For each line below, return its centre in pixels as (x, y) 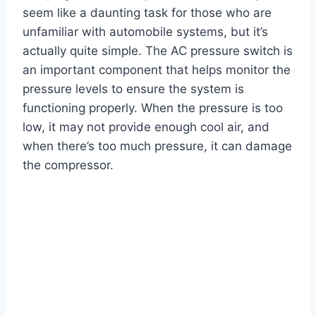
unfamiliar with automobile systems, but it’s (145, 32)
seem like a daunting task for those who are (147, 13)
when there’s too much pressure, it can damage (157, 146)
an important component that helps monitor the (157, 70)
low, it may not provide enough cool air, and (146, 127)
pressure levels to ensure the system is (133, 89)
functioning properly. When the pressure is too (153, 108)
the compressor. (68, 165)
